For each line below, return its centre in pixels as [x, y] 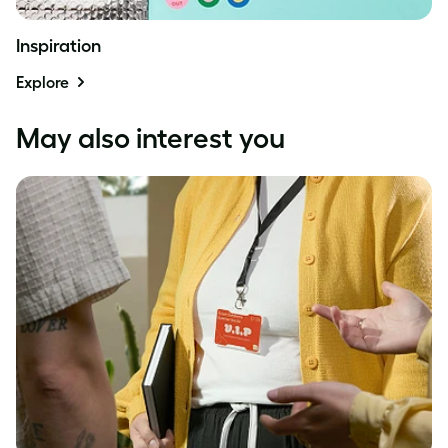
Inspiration [58, 45]
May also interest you [150, 137]
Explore [42, 81]
